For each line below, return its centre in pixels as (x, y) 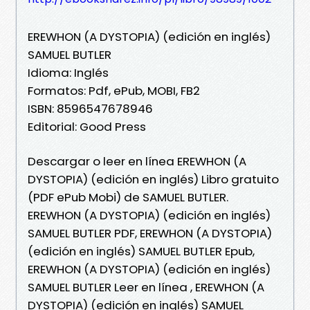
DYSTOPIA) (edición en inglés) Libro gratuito (153, 179)
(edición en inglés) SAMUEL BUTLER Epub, (141, 251)
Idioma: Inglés (68, 72)
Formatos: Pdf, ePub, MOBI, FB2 (114, 90)
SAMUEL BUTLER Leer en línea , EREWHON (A (146, 287)
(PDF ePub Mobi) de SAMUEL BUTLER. (128, 197)
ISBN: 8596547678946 (90, 108)
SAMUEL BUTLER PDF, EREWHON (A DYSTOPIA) (150, 233)
